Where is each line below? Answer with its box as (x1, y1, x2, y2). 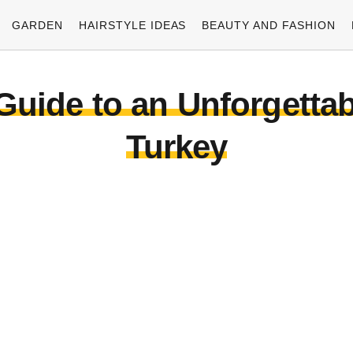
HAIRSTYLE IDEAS (78, 18, 187, 32)
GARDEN (11, 18, 63, 32)
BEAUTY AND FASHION (202, 18, 336, 32)
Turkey (125, 128, 228, 165)
